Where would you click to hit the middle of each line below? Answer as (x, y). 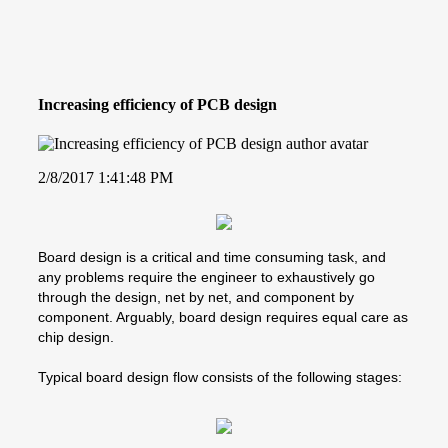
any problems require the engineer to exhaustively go (206, 276)
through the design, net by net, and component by (196, 296)
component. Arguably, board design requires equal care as (223, 316)
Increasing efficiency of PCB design (157, 104)
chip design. (76, 336)
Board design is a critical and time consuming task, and (212, 256)
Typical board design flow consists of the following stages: (220, 376)
